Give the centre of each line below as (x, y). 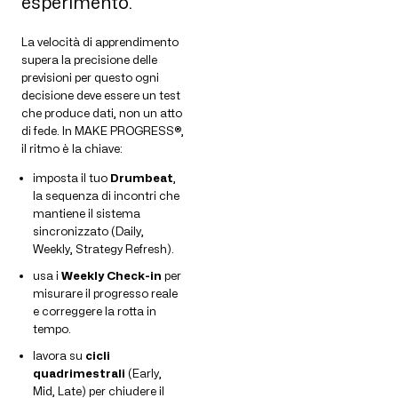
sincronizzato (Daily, (88, 231)
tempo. (52, 329)
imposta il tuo (72, 177)
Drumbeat (142, 177)
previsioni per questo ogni (90, 77)
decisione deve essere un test (101, 95)
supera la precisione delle (89, 59)
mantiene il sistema (87, 213)
